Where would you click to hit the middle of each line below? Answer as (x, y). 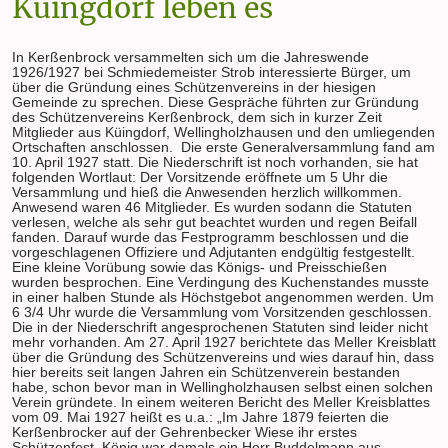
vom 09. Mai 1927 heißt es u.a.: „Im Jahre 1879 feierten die (200, 417)
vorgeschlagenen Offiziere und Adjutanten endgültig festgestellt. (213, 252)
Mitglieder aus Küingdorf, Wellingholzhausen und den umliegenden (223, 132)
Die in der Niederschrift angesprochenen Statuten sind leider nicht (220, 327)
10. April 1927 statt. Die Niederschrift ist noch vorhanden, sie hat (215, 162)
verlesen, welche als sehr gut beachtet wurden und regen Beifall (214, 222)
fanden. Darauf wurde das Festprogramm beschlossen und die (210, 237)
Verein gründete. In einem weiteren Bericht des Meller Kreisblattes (221, 402)
